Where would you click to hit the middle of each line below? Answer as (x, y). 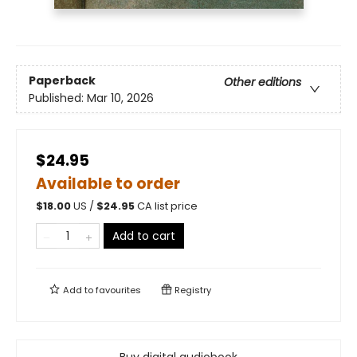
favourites (118, 290)
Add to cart (144, 236)
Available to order (108, 184)
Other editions (263, 82)
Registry (192, 290)
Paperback (62, 80)
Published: (58, 98)
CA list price (167, 206)
